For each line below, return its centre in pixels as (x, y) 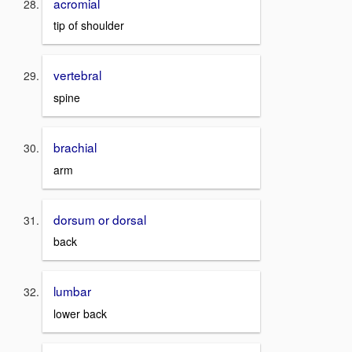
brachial (75, 147)
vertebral (77, 75)
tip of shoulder (89, 26)
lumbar (72, 291)
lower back (80, 313)
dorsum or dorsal (100, 219)
